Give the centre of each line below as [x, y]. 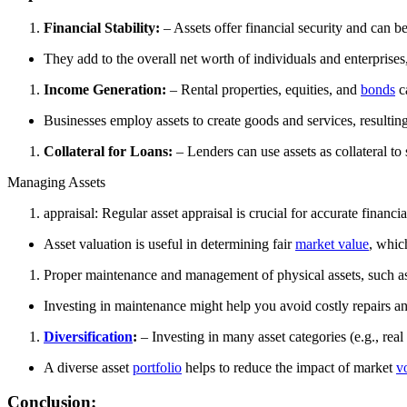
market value [332, 243]
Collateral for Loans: [108, 151]
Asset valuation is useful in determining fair [169, 243]
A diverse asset [88, 367]
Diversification [88, 336]
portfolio [157, 367]
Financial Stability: [102, 27]
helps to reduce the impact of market [289, 367]
